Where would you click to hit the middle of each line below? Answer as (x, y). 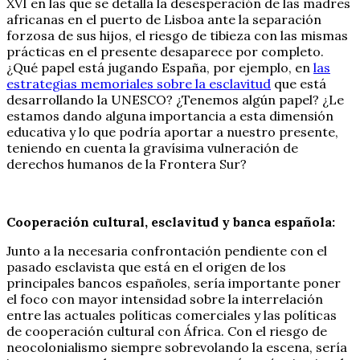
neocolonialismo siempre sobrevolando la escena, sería (177, 347)
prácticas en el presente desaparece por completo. (165, 51)
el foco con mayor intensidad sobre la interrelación (165, 299)
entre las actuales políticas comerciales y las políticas (172, 315)
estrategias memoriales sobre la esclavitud (139, 83)
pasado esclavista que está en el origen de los (146, 266)
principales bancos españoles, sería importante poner (174, 282)
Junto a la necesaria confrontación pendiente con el (167, 250)
